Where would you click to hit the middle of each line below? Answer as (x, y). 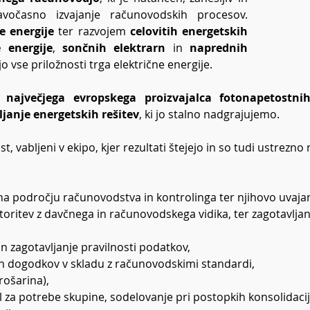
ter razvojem (92, 31)
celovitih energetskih (189, 31)
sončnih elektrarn (114, 48)
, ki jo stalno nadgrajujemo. (209, 114)
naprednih (219, 48)
